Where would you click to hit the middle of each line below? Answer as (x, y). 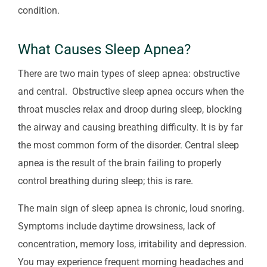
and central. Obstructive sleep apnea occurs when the (131, 91)
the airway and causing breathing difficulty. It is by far (130, 127)
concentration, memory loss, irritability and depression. (132, 244)
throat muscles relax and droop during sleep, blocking (130, 109)
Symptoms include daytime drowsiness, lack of (117, 226)
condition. (39, 10)
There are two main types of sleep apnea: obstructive (129, 73)
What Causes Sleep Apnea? (104, 49)
